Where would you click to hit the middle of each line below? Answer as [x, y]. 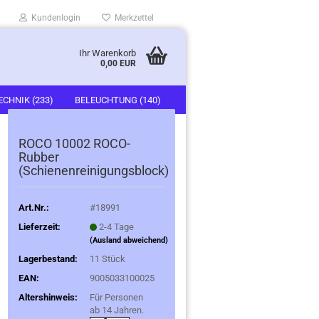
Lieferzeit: [40, 226]
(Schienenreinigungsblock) [94, 171]
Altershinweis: [48, 297]
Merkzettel [132, 18]
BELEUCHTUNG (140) [118, 100]
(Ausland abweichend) [129, 240]
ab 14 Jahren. [117, 310]
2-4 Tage [117, 226]
